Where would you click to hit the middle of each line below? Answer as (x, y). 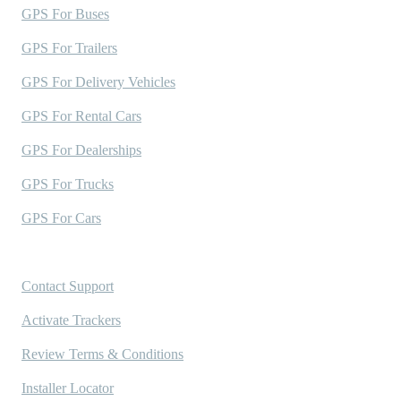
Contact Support (68, 286)
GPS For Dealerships (81, 150)
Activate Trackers (71, 320)
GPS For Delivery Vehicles (98, 82)
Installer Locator (68, 388)
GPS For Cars (61, 218)
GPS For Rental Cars (81, 116)
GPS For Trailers (69, 48)
